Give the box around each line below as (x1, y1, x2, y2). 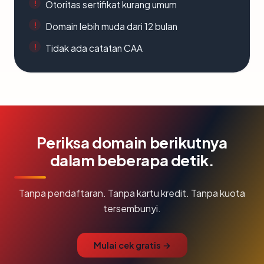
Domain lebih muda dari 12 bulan (45, 21, 177, 32)
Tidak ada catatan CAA (45, 42, 143, 54)
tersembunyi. (103, 202, 161, 214)
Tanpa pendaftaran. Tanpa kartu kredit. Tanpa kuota (19, 187, 245, 199)
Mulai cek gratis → (93, 240, 171, 250)
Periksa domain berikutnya (37, 133, 227, 152)
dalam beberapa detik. (49, 150, 214, 170)
